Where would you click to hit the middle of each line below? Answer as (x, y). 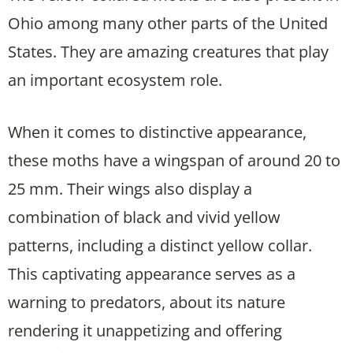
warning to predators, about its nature (147, 302)
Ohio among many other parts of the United (168, 23)
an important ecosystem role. (115, 80)
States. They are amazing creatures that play (168, 51)
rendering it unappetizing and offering (145, 330)
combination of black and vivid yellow (144, 217)
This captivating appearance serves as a (152, 273)
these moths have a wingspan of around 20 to (174, 160)
